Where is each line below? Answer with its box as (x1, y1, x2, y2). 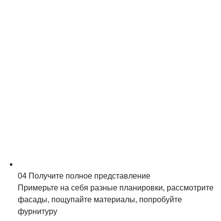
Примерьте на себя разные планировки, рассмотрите (18, 184, 214, 192)
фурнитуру (18, 207, 57, 216)
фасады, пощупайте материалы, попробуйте (18, 195, 182, 204)
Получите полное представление (29, 172, 150, 180)
